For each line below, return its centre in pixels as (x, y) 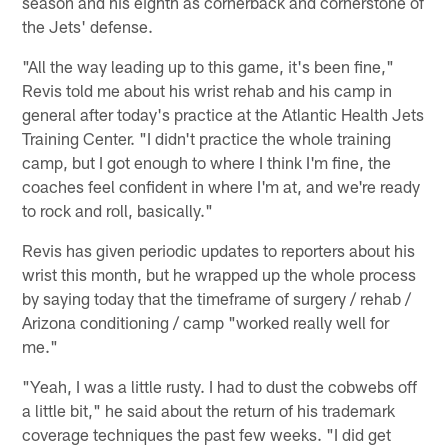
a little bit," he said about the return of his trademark (209, 409)
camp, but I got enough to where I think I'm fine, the (207, 161)
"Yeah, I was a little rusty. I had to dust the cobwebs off (220, 385)
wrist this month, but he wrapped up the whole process (219, 273)
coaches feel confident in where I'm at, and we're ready (221, 185)
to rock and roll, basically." (118, 209)
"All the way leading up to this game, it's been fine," (208, 65)
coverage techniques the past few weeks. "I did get (207, 433)
